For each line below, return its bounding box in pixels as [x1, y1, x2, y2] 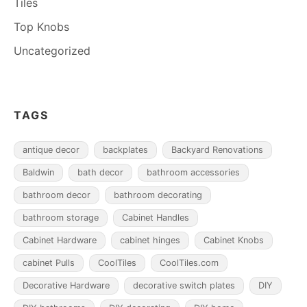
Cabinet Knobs [204, 235, 264, 246]
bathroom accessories [147, 167, 240, 178]
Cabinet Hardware [23, 235, 97, 246]
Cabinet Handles [122, 212, 189, 223]
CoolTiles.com [160, 258, 219, 269]
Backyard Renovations [171, 145, 263, 156]
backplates [103, 145, 148, 156]
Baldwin [23, 167, 54, 178]
